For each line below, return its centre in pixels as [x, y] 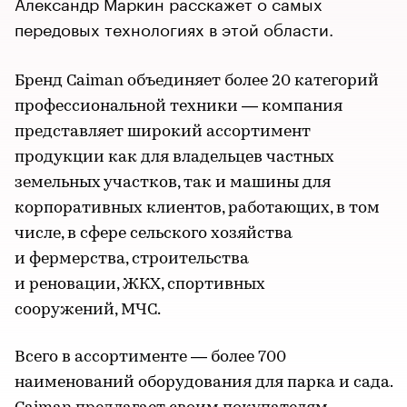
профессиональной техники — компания [179, 107]
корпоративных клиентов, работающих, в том [197, 208]
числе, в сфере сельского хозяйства [154, 234]
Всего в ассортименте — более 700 [150, 357]
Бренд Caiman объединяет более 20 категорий [197, 81]
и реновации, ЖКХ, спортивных [140, 285]
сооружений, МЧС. [88, 310]
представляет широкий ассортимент [163, 132]
